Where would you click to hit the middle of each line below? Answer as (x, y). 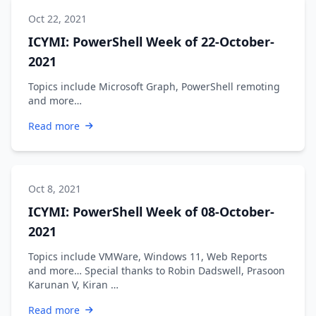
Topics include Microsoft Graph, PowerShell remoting (154, 86)
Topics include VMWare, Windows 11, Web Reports (148, 256)
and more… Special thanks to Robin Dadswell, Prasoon (157, 270)
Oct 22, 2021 (57, 18)
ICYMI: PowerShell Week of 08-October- (151, 211)
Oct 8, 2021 (55, 188)
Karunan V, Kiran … (73, 284)
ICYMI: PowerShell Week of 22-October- (151, 41)
